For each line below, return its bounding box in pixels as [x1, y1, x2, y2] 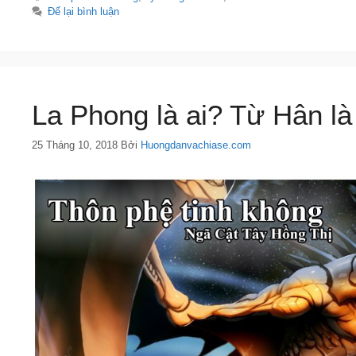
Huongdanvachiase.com [141, 138, 251, 151]
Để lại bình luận [48, 6, 120, 18]
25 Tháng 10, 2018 [32, 138, 118, 151]
